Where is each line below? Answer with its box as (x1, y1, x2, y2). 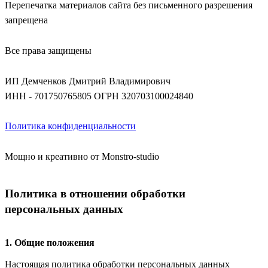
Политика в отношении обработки (5, 187, 185, 200)
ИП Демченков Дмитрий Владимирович (5, 75, 170, 86)
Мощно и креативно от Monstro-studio (5, 151, 159, 162)
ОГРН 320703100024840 (94, 90, 193, 101)
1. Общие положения (5, 237, 95, 248)
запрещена (5, 15, 48, 26)
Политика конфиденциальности (5, 121, 136, 132)
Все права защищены (5, 45, 92, 56)
